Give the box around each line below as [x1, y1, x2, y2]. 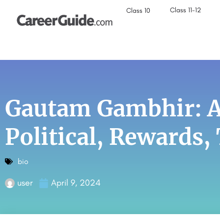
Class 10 [126, 6, 151, 15]
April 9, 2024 [51, 177, 101, 188]
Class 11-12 [170, 6, 202, 14]
